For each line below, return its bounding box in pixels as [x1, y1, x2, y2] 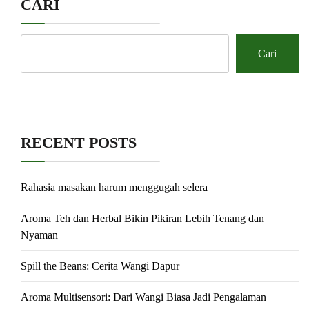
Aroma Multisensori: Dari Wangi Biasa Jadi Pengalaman [21, 290, 266, 303]
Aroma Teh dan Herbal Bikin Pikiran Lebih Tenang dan [21, 212, 264, 224]
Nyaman [21, 228, 58, 241]
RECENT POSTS [21, 133, 137, 151]
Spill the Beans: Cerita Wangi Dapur [21, 259, 179, 272]
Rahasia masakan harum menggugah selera [21, 181, 208, 193]
